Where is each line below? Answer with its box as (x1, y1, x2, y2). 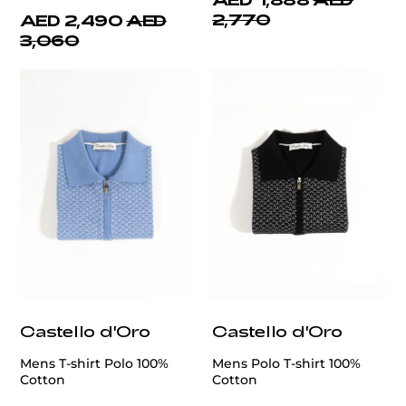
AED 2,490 (20, 11, 123, 30)
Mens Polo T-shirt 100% (212, 355, 361, 372)
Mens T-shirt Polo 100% (20, 355, 169, 372)
